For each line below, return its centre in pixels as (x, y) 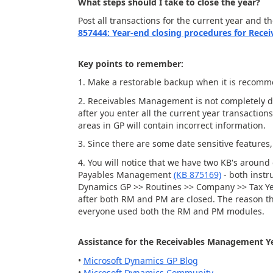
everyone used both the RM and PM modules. (171, 211)
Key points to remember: (130, 63)
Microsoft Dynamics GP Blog (140, 260)
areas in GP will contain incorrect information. (172, 125)
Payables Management (126, 174)
